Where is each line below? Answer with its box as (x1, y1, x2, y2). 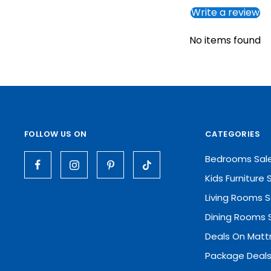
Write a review (191, 5, 260, 19)
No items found (189, 33, 261, 47)
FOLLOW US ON (24, 128, 87, 140)
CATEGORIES (205, 128, 260, 140)
